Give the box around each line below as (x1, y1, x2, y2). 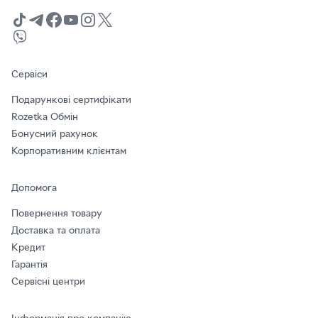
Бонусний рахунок (11, 130, 98, 140)
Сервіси (11, 70, 48, 80)
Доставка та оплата (11, 226, 100, 236)
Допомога (11, 184, 57, 194)
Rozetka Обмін (11, 113, 78, 123)
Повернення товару (11, 209, 102, 219)
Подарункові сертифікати (11, 96, 131, 106)
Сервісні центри (11, 278, 85, 287)
